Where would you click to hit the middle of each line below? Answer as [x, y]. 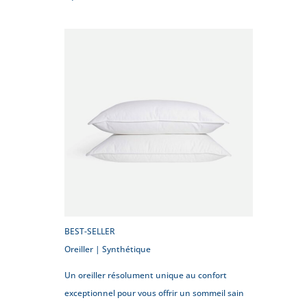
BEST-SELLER [90, 232]
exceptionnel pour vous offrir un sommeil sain [155, 293]
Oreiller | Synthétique [108, 249]
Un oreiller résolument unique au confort [146, 275]
